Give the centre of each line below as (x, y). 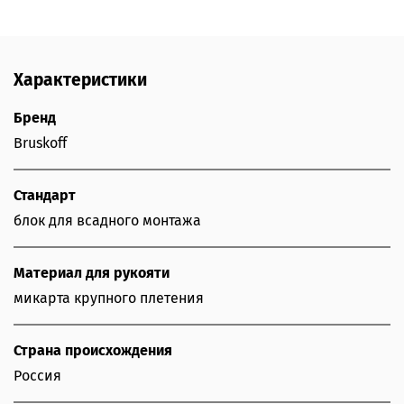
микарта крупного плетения (109, 298)
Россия (37, 376)
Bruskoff (40, 143)
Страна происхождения (93, 351)
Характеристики (80, 80)
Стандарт (45, 196)
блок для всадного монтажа (107, 221)
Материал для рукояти (92, 273)
